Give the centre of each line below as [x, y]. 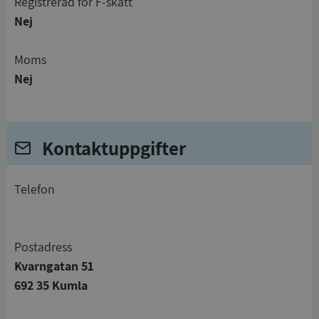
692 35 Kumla [51, 285]
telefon [38, 189]
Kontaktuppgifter [120, 148]
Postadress [47, 246]
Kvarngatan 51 [54, 266]
